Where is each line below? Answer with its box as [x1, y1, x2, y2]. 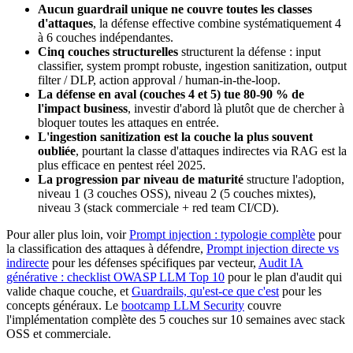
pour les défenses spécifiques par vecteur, [49, 256, 258, 270]
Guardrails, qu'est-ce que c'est [132, 284, 279, 299]
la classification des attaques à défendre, [6, 242, 206, 256]
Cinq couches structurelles [38, 45, 178, 59]
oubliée [38, 144, 76, 158]
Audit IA [258, 256, 303, 270]
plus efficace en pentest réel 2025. [38, 158, 206, 173]
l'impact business [38, 102, 128, 116]
